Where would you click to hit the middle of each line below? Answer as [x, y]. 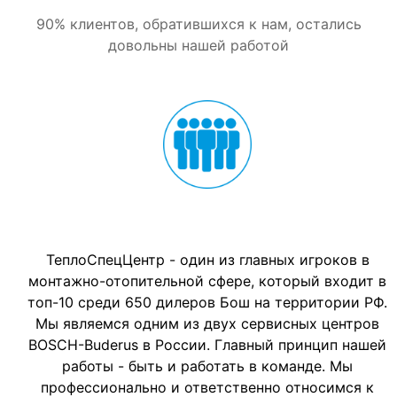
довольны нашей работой [198, 45]
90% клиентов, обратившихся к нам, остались [198, 23]
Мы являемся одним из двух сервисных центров [207, 323]
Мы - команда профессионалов [207, 218]
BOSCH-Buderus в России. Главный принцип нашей [207, 344]
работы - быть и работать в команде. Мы [207, 366]
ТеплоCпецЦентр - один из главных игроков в [207, 259]
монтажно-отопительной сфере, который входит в [207, 280]
